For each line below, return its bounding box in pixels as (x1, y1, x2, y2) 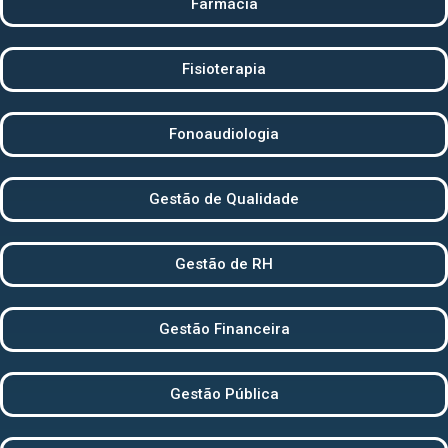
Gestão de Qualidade (149, 189, 299, 208)
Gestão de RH (175, 254, 273, 273)
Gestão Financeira (158, 319, 290, 338)
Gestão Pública (169, 384, 279, 403)
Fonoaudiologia (169, 124, 279, 143)
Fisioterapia (182, 59, 266, 78)
